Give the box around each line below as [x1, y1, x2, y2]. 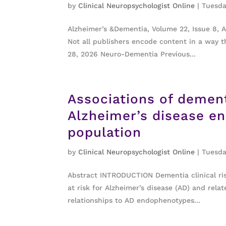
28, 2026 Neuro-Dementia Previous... [68, 49, 196, 58]
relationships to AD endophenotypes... [68, 196, 201, 204]
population [68, 124, 142, 140]
